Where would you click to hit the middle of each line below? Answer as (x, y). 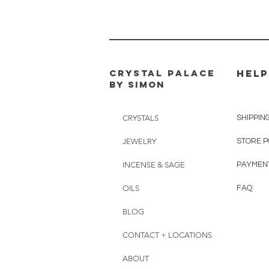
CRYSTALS (141, 118)
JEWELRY (139, 141)
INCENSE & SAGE (154, 165)
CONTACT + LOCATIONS (167, 235)
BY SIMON (137, 84)
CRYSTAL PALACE (162, 73)
